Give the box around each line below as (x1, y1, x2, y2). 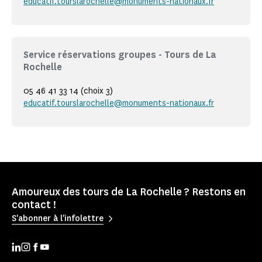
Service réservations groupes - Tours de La (23, 48, 216, 61)
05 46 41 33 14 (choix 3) (23, 85, 113, 96)
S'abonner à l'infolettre (12, 213, 104, 225)
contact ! (12, 197, 56, 212)
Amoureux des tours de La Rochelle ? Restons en (12, 184, 246, 199)
